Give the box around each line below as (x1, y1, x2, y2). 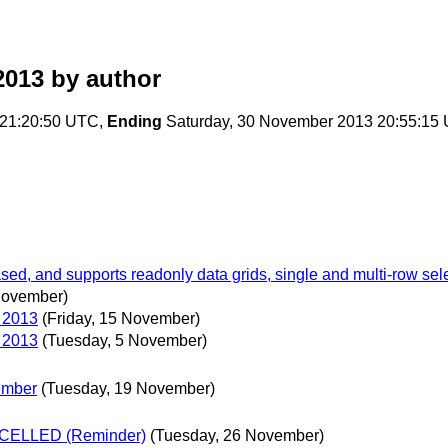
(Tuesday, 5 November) (42, 332, 207, 350)
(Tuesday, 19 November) (41, 379, 215, 397)
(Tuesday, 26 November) (150, 426, 324, 444)
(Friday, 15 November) (42, 310, 200, 328)
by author (44, 65, 161, 93)
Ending (107, 113, 162, 131)
